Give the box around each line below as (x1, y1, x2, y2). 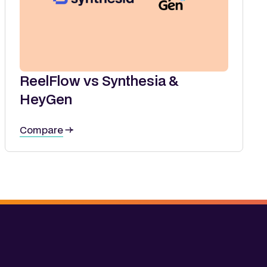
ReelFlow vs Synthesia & (20, 70, 179, 90)
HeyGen (20, 89, 72, 108)
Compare (20, 122, 63, 136)
